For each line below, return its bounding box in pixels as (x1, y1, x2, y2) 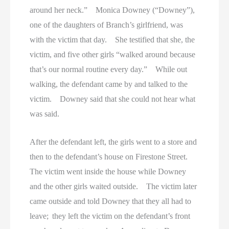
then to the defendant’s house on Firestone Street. (30, 152, 194, 161)
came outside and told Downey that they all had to (30, 196, 192, 205)
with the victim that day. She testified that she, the (30, 35, 195, 44)
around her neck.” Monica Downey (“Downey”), (30, 6, 195, 15)
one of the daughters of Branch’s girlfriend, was (30, 20, 184, 30)
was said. (30, 109, 60, 119)
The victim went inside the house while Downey (30, 167, 187, 176)
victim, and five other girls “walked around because (30, 50, 196, 59)
